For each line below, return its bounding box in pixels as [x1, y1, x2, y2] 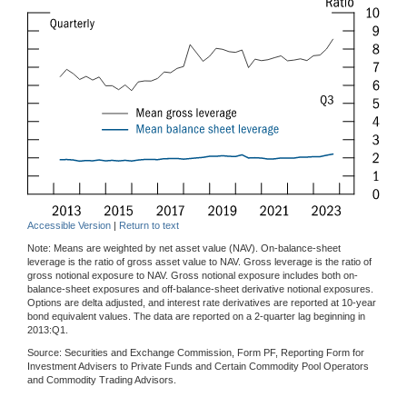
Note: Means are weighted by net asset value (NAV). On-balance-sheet [27, 243, 341, 254]
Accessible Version [27, 220, 111, 232]
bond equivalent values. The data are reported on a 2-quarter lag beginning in [27, 311, 365, 323]
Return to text [119, 220, 179, 232]
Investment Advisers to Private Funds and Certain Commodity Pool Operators [27, 361, 369, 372]
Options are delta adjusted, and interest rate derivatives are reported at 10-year [27, 297, 376, 309]
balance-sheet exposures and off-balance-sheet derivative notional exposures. [27, 283, 373, 295]
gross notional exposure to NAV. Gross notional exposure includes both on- [27, 270, 358, 282]
